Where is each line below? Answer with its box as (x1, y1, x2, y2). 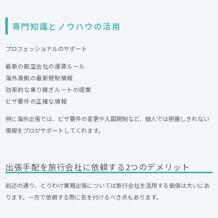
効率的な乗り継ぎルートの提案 (5, 85, 91, 93)
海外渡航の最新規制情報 (5, 73, 73, 82)
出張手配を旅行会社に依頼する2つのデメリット (5, 161, 190, 173)
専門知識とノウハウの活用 (12, 20, 121, 32)
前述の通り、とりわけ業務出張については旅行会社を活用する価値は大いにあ (5, 181, 210, 190)
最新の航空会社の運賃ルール (5, 61, 86, 70)
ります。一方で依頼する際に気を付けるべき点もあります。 (5, 193, 163, 201)
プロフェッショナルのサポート (5, 44, 88, 53)
